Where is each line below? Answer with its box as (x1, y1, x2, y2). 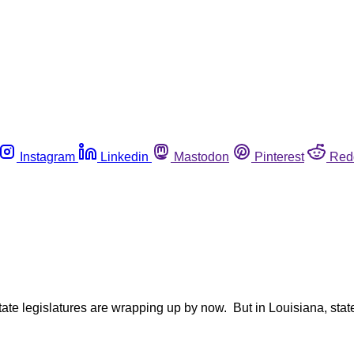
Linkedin (100, 149, 149, 164)
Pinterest (254, 149, 304, 164)
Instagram (20, 149, 75, 164)
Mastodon (174, 149, 229, 164)
